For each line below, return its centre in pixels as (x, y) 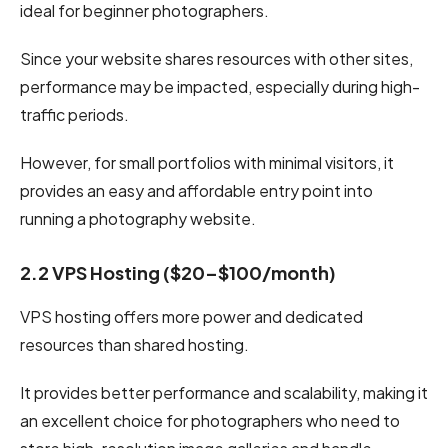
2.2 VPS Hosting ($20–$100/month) (178, 272)
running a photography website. (138, 218)
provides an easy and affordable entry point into (196, 190)
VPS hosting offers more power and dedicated (191, 316)
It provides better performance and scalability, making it (224, 392)
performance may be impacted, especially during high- (220, 86)
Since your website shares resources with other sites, (216, 58)
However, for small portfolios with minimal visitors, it (207, 162)
